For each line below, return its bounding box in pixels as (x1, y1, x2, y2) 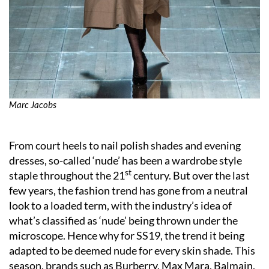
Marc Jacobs (9, 98, 56, 110)
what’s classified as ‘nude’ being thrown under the (9, 213, 238, 227)
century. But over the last (131, 168, 250, 182)
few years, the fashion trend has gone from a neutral (9, 183, 248, 197)
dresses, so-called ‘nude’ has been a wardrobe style (9, 153, 242, 167)
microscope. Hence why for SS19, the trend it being (9, 228, 244, 242)
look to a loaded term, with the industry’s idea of (9, 198, 232, 212)
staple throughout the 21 (9, 168, 125, 182)
